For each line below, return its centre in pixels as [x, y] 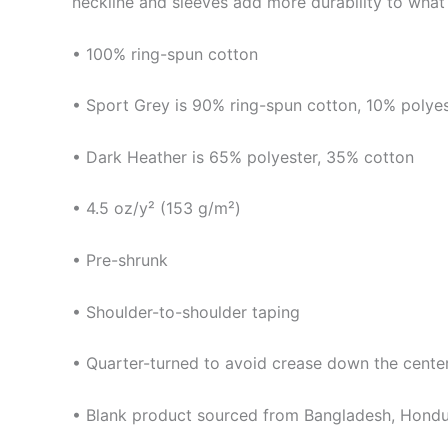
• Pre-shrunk [120, 260]
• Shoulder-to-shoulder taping [186, 311]
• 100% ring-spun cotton [165, 53]
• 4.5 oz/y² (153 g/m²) [156, 208]
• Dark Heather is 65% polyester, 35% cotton [243, 156]
